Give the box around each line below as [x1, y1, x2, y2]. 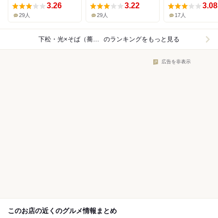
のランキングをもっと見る [104, 36, 180, 43]
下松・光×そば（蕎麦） [92, 36, 99, 43]
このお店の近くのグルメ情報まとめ [8, 207, 117, 215]
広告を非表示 [162, 59, 191, 65]
